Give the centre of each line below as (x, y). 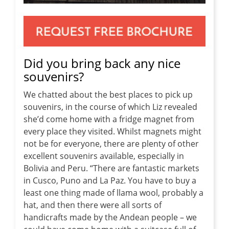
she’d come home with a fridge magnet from (109, 119)
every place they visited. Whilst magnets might (112, 132)
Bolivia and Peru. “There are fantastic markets (111, 168)
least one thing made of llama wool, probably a (113, 193)
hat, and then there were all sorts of (93, 205)
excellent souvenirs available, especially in (104, 156)
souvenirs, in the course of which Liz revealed (110, 107)
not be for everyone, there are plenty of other (111, 144)
